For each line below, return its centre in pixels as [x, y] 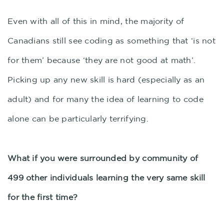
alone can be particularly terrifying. [78, 118]
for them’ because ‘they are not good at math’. [102, 60]
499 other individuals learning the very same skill [106, 177]
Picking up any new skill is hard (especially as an [106, 79]
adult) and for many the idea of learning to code [105, 99]
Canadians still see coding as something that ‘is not [111, 40]
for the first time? [43, 197]
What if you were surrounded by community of [103, 158]
